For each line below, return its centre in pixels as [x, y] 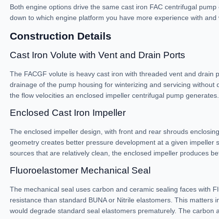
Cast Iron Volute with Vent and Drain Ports [98, 55]
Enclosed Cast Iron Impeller [68, 113]
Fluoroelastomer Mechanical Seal [80, 170]
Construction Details [61, 36]
